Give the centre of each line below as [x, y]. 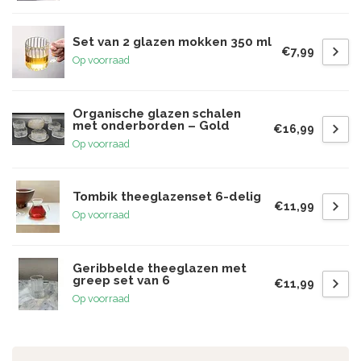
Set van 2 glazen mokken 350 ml [172, 42]
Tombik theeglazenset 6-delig [167, 197]
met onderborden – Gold [151, 125]
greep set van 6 [121, 280]
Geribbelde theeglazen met [160, 268]
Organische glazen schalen [157, 113]
